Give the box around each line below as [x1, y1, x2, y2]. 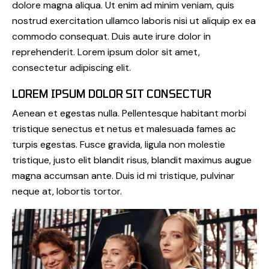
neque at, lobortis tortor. [12, 184, 122, 198]
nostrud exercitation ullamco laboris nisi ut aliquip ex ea [12, 14, 256, 27]
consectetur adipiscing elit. [12, 61, 131, 74]
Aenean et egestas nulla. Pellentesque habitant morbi [12, 106, 246, 119]
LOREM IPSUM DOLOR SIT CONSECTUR [12, 86, 211, 100]
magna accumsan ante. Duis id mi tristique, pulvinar [12, 169, 235, 182]
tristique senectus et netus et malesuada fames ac [12, 122, 236, 135]
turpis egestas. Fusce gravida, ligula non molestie [12, 138, 225, 151]
